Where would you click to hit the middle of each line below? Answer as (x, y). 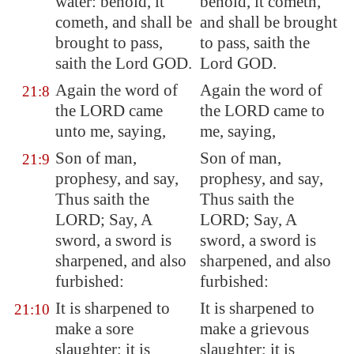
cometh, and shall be (124, 22)
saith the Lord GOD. (124, 63)
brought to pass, (109, 43)
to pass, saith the (255, 43)
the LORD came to (262, 111)
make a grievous (254, 329)
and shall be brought (269, 22)
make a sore (94, 329)
